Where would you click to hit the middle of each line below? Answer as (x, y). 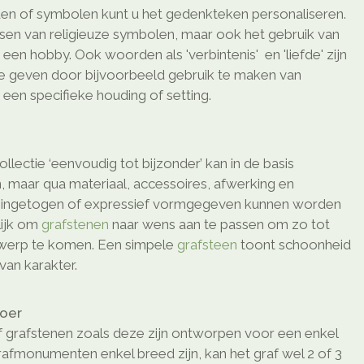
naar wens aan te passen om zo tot (219, 225)
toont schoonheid (294, 245)
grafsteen (207, 245)
